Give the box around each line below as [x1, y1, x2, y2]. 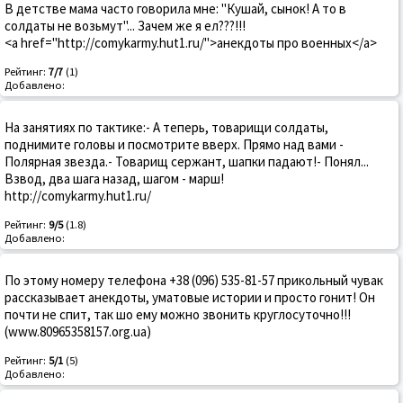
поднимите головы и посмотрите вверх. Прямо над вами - [4, 136, 344, 154]
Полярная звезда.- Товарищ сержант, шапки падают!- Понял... [4, 153, 369, 171]
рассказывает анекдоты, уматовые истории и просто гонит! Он [4, 289, 375, 307]
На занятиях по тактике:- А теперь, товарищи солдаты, [4, 119, 328, 137]
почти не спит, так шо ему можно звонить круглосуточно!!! [4, 306, 351, 324]
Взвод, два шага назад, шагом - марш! [4, 170, 224, 188]
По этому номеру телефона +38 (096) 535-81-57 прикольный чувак [4, 272, 383, 290]
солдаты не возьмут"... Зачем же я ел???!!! [4, 17, 246, 35]
